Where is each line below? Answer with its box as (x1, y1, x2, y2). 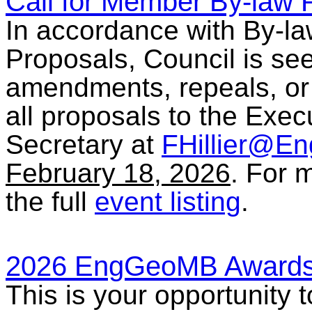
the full (6, 187, 95, 217)
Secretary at (6, 130, 162, 160)
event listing (95, 187, 241, 217)
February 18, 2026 (6, 158, 231, 189)
